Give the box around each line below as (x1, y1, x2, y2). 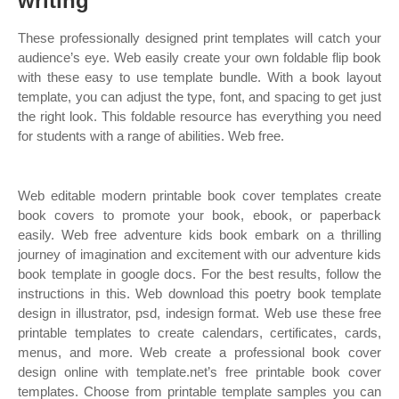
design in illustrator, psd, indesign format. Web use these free (18, 305, 381, 321)
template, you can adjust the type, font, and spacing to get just (18, 89, 381, 104)
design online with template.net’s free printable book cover (18, 364, 381, 379)
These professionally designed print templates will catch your (18, 30, 381, 45)
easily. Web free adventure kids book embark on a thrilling (18, 227, 381, 242)
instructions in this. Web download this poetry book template (18, 286, 381, 301)
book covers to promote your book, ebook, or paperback (18, 208, 381, 223)
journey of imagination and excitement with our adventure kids (18, 247, 381, 262)
